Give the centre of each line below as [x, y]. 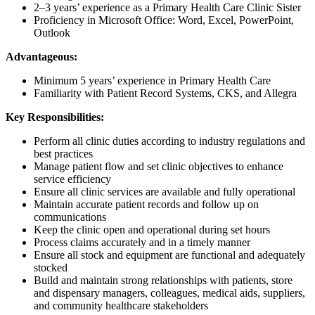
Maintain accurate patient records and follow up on [146, 205]
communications [70, 217]
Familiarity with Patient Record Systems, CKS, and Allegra [165, 94]
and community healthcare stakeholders [121, 306]
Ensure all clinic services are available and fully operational [165, 192]
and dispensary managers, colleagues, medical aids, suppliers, [169, 293]
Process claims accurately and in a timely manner [142, 243]
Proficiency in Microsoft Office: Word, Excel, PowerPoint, [164, 20]
